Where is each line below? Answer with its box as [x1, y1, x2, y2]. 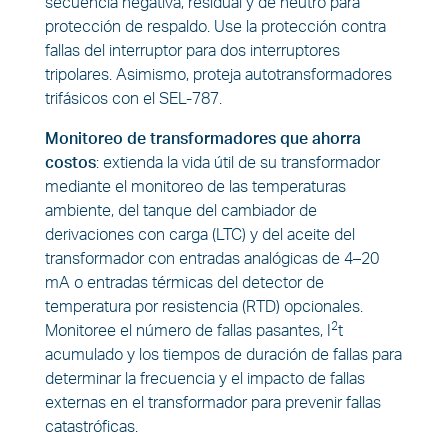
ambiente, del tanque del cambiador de [44, 202, 317, 219]
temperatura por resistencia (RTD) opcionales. [44, 298, 363, 315]
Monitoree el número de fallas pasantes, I [44, 322, 331, 339]
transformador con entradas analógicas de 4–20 [44, 250, 379, 267]
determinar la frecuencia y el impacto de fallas [44, 370, 365, 387]
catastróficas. [44, 418, 138, 435]
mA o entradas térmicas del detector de [44, 274, 324, 291]
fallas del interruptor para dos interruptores [44, 42, 340, 59]
